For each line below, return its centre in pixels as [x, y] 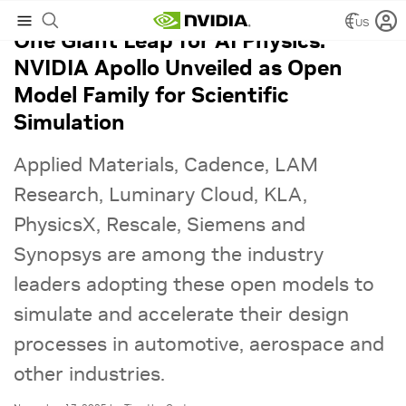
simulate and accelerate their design [181, 314]
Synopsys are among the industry [169, 254]
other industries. [89, 373]
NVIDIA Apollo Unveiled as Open [178, 68]
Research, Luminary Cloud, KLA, [160, 194]
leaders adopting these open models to [194, 284]
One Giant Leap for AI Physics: [169, 40]
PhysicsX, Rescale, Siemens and [159, 224]
